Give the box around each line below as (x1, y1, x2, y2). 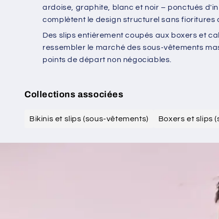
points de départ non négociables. (43, 55, 172, 64)
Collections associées (24, 89, 124, 99)
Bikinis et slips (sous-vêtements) (29, 114, 149, 123)
